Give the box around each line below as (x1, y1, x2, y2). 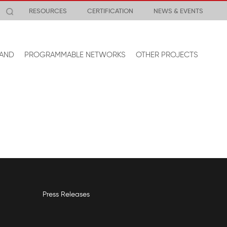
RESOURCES (29, 7, 67, 15)
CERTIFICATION (87, 7, 133, 15)
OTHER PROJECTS (136, 50, 198, 59)
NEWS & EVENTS (154, 7, 203, 15)
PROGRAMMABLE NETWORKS (24, 50, 126, 59)
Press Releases (42, 190, 90, 199)
